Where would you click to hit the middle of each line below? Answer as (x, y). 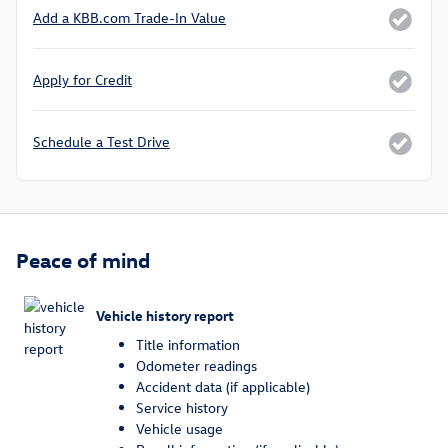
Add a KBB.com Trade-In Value (129, 18)
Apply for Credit (82, 80)
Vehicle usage (179, 429)
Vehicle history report (165, 315)
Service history (182, 408)
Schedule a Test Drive (101, 142)
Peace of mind (83, 259)
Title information (188, 345)
